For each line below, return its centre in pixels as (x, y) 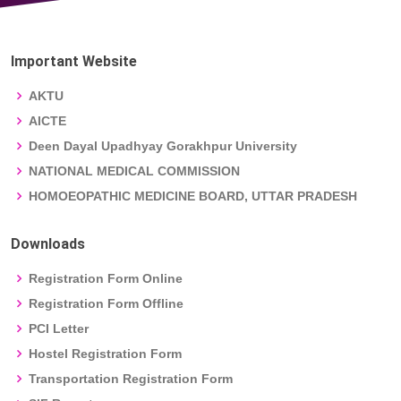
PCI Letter (59, 329)
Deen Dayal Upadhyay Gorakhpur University (163, 146)
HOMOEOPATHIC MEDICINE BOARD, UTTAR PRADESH (193, 196)
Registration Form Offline (106, 304)
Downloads (48, 244)
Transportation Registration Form (131, 379)
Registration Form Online (106, 279)
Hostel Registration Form (105, 354)
